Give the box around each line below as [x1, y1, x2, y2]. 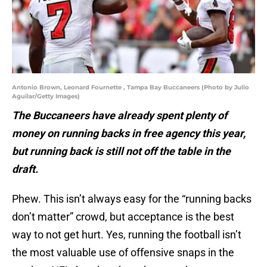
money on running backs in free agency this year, [12, 127, 246, 140]
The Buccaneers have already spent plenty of [12, 109, 227, 122]
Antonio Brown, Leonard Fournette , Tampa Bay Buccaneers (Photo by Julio [12, 83, 249, 92]
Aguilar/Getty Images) [12, 92, 80, 101]
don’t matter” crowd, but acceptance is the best [12, 210, 234, 223]
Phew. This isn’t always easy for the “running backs [12, 193, 252, 206]
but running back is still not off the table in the [12, 145, 231, 158]
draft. [12, 163, 38, 176]
